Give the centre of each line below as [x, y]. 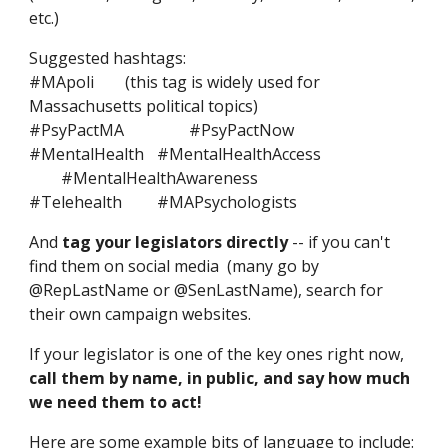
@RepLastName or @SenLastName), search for [206, 290]
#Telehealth [76, 202]
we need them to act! [116, 402]
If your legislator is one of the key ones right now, [217, 354]
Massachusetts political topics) [144, 106]
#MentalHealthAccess [239, 154]
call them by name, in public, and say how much [220, 378]
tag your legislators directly [175, 242]
